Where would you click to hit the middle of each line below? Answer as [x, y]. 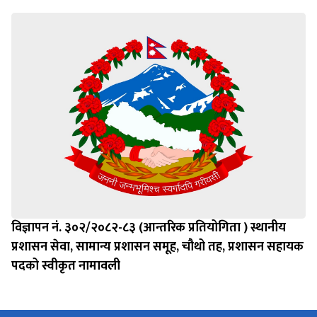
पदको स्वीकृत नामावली [66, 266]
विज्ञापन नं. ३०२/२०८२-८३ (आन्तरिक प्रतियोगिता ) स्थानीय [149, 227]
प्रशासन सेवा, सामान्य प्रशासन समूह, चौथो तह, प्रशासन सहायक [157, 247]
